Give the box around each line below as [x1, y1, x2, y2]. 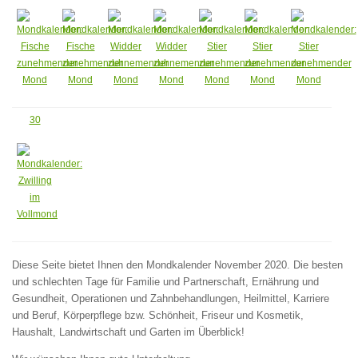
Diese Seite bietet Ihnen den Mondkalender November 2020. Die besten [12, 258, 343, 271]
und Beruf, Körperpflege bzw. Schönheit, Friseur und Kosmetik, [12, 308, 304, 321]
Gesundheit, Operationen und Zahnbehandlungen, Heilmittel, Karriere [12, 292, 329, 304]
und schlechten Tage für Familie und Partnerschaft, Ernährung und [12, 275, 319, 288]
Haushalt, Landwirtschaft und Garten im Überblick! [12, 325, 245, 338]
